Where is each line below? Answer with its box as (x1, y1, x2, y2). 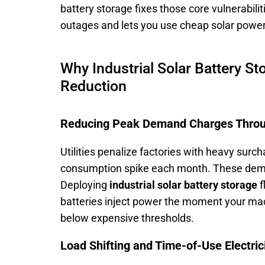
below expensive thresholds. (60, 212, 194, 224)
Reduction (60, 77, 127, 95)
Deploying (60, 179, 109, 191)
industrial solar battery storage (109, 179, 257, 191)
